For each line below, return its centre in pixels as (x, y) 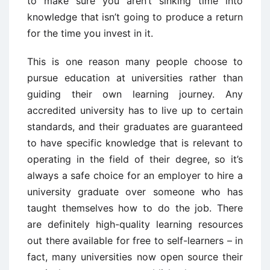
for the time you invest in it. (90, 33)
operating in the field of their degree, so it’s (135, 159)
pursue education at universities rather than (135, 78)
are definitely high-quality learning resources (135, 224)
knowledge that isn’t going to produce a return (135, 17)
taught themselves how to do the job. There (135, 208)
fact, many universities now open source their (135, 257)
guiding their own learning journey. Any (135, 94)
